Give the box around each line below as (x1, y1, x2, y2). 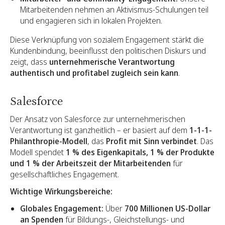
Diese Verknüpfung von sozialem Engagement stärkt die (10, 34, 204, 46)
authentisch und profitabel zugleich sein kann (10, 67, 178, 79)
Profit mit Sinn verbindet (106, 135, 197, 147)
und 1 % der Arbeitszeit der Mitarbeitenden (10, 157, 171, 169)
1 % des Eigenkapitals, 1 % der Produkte (66, 146, 214, 158)
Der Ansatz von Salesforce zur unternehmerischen (10, 113, 185, 125)
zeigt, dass (10, 56, 49, 68)
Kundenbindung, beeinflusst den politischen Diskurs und (10, 45, 206, 57)
